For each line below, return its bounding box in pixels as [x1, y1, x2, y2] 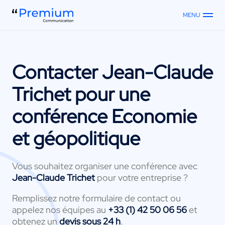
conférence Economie [12, 103, 197, 129]
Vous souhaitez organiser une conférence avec [12, 160, 197, 172]
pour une [71, 81, 150, 107]
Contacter [12, 59, 102, 85]
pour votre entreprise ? [97, 171, 188, 183]
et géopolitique [12, 126, 140, 151]
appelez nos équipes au [12, 203, 108, 215]
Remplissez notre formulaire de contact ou [12, 192, 181, 204]
